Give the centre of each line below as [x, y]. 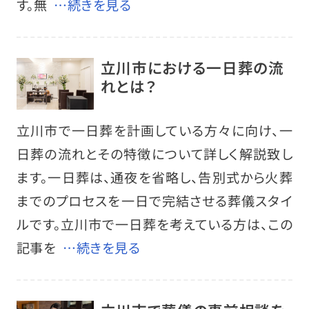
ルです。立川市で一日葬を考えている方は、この [154, 225]
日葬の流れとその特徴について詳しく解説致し [154, 154]
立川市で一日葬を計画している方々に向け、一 [154, 131]
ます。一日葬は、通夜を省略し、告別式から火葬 [154, 178]
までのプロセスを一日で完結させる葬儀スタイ [154, 201]
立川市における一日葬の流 [192, 67]
